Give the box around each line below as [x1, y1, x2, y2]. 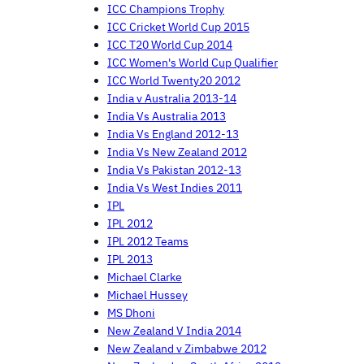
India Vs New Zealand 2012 [107, 145, 247, 160]
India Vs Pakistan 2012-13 [107, 162, 241, 178]
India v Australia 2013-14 [107, 91, 236, 106]
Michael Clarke [107, 270, 182, 285]
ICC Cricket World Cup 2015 [107, 19, 249, 35]
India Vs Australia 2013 [107, 109, 226, 124]
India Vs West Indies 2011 [107, 180, 242, 196]
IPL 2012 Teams [107, 234, 188, 249]
